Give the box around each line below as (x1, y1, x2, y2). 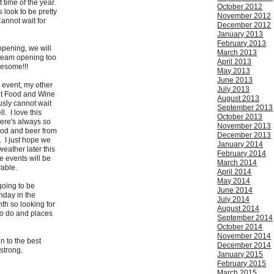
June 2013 (217, 76, 253, 85)
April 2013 (217, 57, 252, 67)
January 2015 (217, 250, 264, 259)
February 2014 (217, 149, 267, 158)
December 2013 (217, 131, 272, 140)
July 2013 (217, 85, 250, 94)
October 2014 (217, 223, 263, 232)
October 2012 (217, 2, 263, 12)
